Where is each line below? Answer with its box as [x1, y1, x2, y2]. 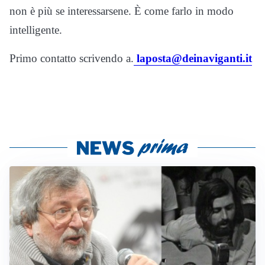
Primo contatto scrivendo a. [9, 52, 134, 65]
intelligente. [9, 24, 62, 37]
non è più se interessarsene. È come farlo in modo [9, 5, 234, 18]
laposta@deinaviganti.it [134, 52, 252, 65]
